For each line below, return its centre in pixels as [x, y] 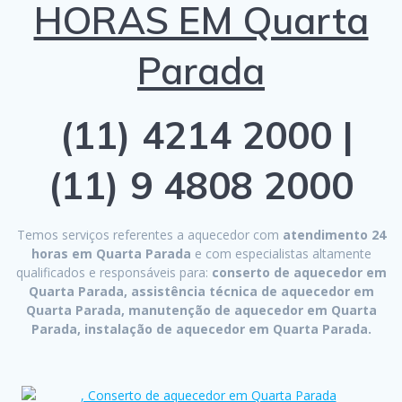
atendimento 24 [332, 235]
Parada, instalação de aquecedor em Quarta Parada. [201, 329]
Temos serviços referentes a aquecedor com [148, 235]
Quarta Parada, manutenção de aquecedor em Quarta [201, 310]
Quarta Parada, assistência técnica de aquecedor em [201, 292]
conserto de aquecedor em [297, 273]
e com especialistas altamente [281, 254]
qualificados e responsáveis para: [112, 273]
